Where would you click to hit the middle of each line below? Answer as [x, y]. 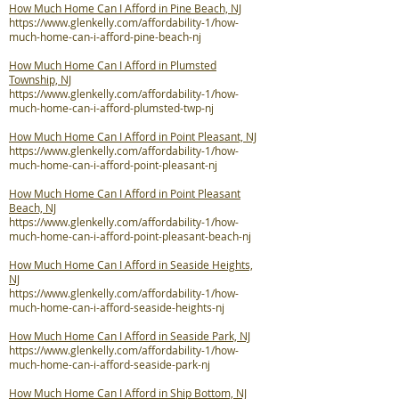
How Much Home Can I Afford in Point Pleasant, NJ [133, 136]
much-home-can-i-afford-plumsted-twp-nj [111, 108]
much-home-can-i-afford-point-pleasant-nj [113, 165]
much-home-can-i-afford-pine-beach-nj [105, 37]
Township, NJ [40, 79]
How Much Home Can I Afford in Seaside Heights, [131, 265]
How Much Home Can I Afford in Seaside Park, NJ [130, 336]
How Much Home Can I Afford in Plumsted [113, 65]
